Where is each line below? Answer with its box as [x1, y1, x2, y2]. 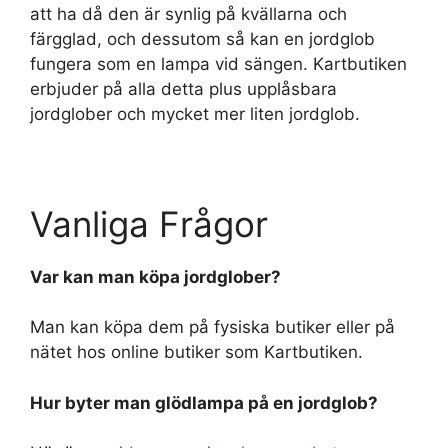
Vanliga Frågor [30, 202, 268, 245]
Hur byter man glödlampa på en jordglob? [30, 392, 378, 413]
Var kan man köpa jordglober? [30, 266, 281, 287]
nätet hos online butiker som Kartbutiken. [30, 342, 363, 362]
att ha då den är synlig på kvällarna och [30, 3, 347, 24]
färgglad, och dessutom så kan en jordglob [30, 28, 375, 49]
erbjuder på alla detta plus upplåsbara [30, 78, 337, 99]
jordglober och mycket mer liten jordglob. [30, 103, 360, 124]
